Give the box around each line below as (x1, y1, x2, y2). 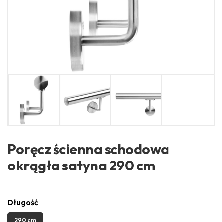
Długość (7, 197, 38, 207)
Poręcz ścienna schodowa (7, 140, 169, 158)
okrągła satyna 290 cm (7, 156, 155, 174)
